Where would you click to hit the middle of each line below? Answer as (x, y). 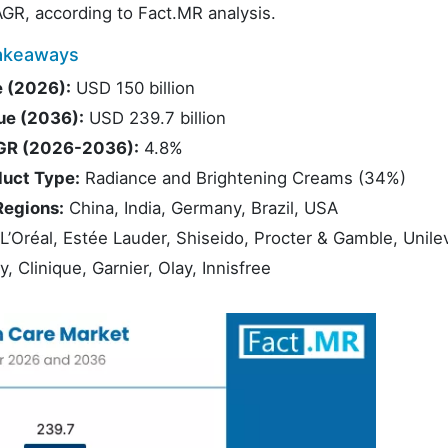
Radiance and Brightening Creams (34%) (243, 178)
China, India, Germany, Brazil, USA (201, 208)
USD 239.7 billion (155, 118)
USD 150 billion (133, 88)
